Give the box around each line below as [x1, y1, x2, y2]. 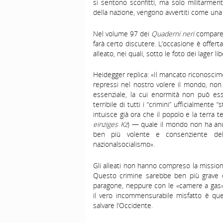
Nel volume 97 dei [93, 28, 151, 38]
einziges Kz [93, 119, 127, 129]
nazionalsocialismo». [93, 139, 155, 149]
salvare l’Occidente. [93, 201, 153, 211]
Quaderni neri [151, 28, 194, 38]
